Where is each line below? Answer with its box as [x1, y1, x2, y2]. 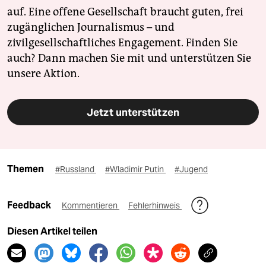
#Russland [55, 163, 96, 175]
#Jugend [175, 163, 208, 175]
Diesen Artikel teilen [7, 225, 97, 237]
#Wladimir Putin [105, 163, 166, 175]
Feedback [7, 199, 53, 211]
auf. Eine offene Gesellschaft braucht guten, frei [7, 5, 243, 18]
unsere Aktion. [7, 66, 80, 80]
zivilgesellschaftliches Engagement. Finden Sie [7, 36, 237, 49]
